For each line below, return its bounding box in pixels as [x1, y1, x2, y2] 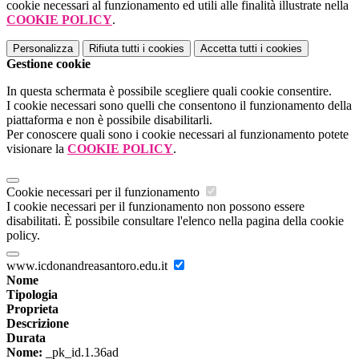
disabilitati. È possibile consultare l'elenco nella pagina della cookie [6, 214, 344, 228]
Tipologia [6, 288, 58, 302]
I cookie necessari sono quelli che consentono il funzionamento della [6, 99, 352, 113]
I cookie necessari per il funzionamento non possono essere [6, 200, 305, 214]
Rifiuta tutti [89, 42, 139, 55]
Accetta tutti [200, 42, 257, 55]
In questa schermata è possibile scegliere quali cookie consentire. [6, 84, 332, 99]
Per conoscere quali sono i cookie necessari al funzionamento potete [6, 127, 349, 142]
